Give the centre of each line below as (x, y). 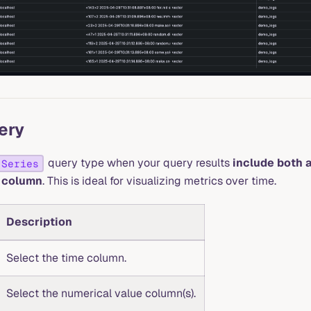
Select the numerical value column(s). (101, 294)
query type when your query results (139, 163)
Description (39, 222)
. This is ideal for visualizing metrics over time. (159, 181)
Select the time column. (66, 258)
